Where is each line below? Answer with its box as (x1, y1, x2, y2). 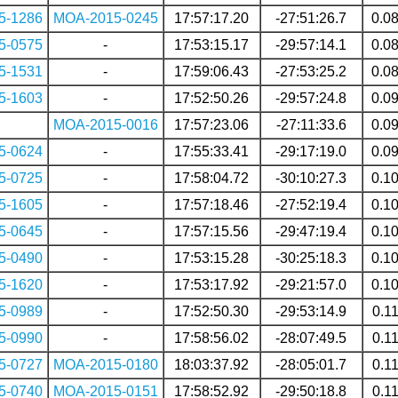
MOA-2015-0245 (52, 10, 158, 26)
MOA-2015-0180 (52, 356, 158, 372)
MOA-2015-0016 (52, 116, 158, 132)
